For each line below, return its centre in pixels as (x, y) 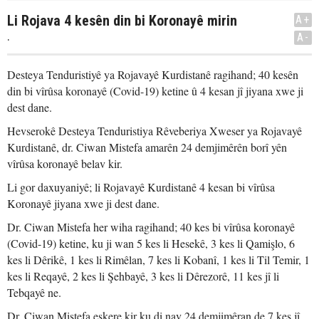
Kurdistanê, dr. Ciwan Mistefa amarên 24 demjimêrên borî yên (147, 147)
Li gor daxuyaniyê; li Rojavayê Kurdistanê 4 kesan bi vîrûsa (141, 187)
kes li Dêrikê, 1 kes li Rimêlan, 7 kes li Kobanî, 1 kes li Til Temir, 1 (158, 260)
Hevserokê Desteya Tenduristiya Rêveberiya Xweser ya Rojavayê (155, 131)
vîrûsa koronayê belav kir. (65, 163)
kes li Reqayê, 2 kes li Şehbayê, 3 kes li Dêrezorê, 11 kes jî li (143, 276)
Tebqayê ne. (34, 292)
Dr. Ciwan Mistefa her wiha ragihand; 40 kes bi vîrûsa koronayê (151, 227)
